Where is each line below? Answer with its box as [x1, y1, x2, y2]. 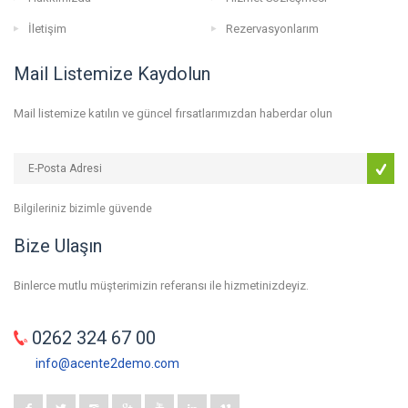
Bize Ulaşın [14, 235, 102, 258]
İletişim [28, 22, 66, 36]
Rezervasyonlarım [225, 22, 319, 36]
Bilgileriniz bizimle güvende [14, 202, 152, 216]
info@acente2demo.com [36, 356, 179, 372]
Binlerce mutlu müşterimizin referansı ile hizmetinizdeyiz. [14, 279, 309, 293]
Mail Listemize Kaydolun [14, 63, 210, 86]
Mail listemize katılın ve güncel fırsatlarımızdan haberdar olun [14, 107, 332, 121]
